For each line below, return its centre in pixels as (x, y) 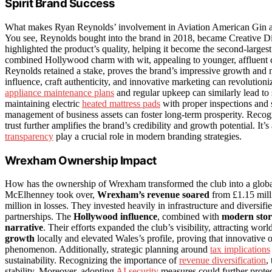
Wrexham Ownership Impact (81, 160)
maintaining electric (43, 103)
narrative (24, 228)
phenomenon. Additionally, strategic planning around (107, 250)
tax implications (240, 250)
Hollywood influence (115, 217)
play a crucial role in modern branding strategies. (148, 136)
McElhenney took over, (51, 195)
